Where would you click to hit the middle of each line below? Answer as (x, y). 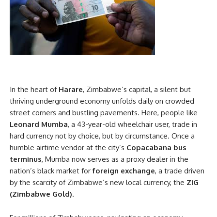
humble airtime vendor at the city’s (68, 147)
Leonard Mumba (39, 124)
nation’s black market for (51, 171)
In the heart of (34, 89)
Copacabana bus (156, 147)
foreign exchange (124, 171)
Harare (71, 89)
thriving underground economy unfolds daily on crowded (102, 101)
